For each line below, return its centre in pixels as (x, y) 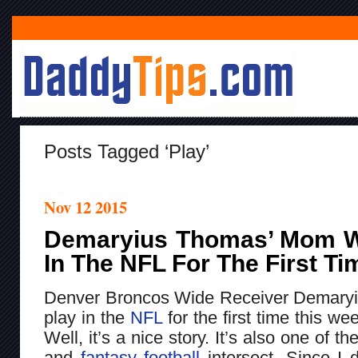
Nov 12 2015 (86, 207)
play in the (87, 318)
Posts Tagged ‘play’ (127, 151)
